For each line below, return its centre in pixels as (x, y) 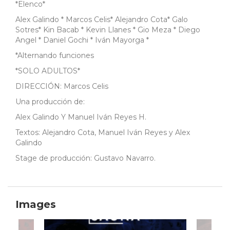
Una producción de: (50, 102)
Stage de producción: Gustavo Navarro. (85, 158)
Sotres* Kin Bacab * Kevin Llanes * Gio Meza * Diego (108, 30)
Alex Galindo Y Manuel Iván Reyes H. (81, 117)
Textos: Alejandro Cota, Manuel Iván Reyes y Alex (103, 133)
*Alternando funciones (56, 56)
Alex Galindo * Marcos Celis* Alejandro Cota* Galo (102, 20)
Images (36, 205)
